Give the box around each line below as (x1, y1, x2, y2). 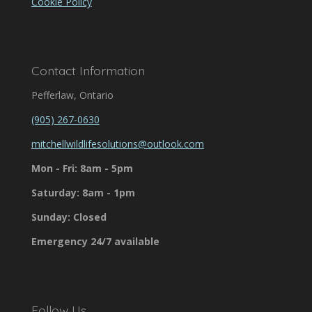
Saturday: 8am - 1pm (31, 185, 135, 199)
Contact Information (31, 62, 145, 78)
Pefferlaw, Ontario (31, 88, 114, 102)
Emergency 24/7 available (31, 234, 159, 248)
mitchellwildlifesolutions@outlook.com (31, 136, 204, 150)
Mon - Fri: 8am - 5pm (31, 161, 133, 175)
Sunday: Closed (31, 210, 107, 224)
